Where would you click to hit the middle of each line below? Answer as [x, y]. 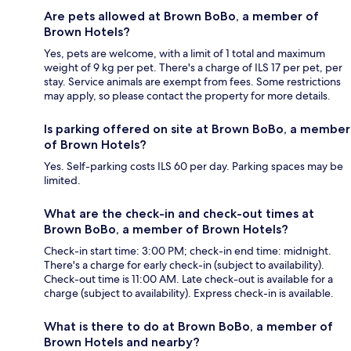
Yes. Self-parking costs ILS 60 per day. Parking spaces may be [194, 166]
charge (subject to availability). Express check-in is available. [189, 293]
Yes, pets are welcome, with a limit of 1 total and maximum [185, 54]
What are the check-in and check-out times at [179, 214]
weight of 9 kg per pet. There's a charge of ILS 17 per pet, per [193, 68]
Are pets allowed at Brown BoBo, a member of [181, 16]
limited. [62, 181]
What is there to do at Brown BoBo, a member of [188, 327]
